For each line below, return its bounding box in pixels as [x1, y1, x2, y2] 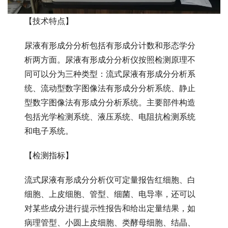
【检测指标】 [24, 150, 74, 160]
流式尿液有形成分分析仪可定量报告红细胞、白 [24, 174, 196, 185]
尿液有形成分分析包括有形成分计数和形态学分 [24, 40, 196, 50]
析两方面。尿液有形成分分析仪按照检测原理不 [24, 54, 196, 65]
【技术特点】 [24, 15, 74, 26]
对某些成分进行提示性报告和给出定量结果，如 [24, 203, 196, 213]
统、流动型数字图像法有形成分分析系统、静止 [24, 82, 196, 93]
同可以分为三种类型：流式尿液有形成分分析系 [24, 68, 196, 79]
